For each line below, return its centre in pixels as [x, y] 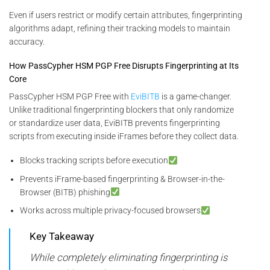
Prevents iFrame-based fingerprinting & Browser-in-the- [123, 179]
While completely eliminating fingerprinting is [128, 257]
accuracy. [27, 41]
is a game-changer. [196, 97]
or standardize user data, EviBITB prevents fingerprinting [115, 123]
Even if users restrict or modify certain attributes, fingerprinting [126, 15]
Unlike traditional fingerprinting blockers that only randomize [121, 110]
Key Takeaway [61, 236]
